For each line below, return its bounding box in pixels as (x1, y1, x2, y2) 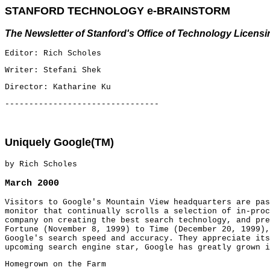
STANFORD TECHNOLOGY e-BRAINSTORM (5, 5, 230, 17)
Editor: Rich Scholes (5, 49, 101, 58)
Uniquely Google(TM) (5, 136, 114, 148)
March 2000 (5, 178, 59, 189)
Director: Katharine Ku (5, 83, 111, 92)
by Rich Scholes (5, 160, 77, 169)
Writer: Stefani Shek (5, 66, 101, 75)
